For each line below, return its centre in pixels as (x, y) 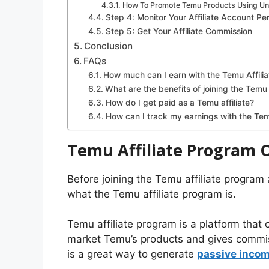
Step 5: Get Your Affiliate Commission (179, 31)
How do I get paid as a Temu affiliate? (180, 102)
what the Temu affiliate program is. (152, 194)
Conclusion (109, 46)
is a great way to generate (132, 254)
